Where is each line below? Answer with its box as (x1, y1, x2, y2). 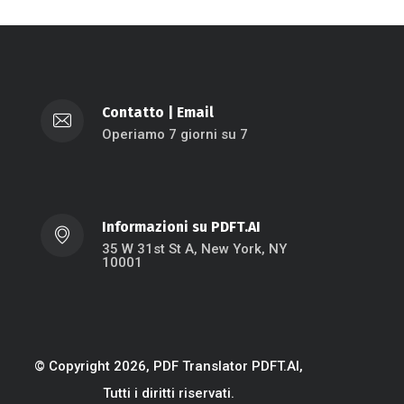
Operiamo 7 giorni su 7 (102, 125, 248, 142)
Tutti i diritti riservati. (102, 384, 234, 401)
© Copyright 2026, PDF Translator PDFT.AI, (33, 357, 303, 374)
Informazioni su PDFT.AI (102, 217, 261, 235)
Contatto (102, 103, 164, 121)
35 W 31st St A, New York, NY (102, 240, 287, 257)
